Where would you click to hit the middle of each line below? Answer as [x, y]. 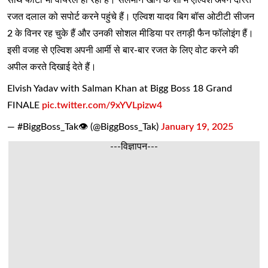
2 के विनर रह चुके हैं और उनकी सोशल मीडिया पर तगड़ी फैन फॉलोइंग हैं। [130, 33]
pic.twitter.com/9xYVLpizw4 [102, 105]
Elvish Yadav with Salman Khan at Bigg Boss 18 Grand [120, 88]
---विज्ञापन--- [134, 146]
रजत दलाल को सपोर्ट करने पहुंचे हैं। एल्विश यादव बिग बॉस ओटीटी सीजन [131, 16]
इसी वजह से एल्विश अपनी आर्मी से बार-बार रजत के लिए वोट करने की [123, 50]
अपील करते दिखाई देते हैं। [52, 67]
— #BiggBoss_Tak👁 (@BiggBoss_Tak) [84, 127]
